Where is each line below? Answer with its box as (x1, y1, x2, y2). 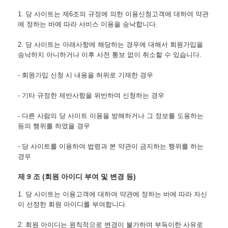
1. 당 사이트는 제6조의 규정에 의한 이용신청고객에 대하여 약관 (18, 10, 209, 18)
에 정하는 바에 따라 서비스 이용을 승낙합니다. (18, 20, 158, 28)
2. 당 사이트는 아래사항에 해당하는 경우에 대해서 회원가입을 (18, 40, 203, 48)
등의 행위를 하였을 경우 (18, 122, 90, 130)
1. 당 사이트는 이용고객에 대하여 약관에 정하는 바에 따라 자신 (18, 190, 207, 198)
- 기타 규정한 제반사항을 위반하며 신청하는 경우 (18, 91, 164, 99)
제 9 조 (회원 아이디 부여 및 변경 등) (18, 172, 136, 181)
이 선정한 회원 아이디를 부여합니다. (18, 201, 127, 209)
